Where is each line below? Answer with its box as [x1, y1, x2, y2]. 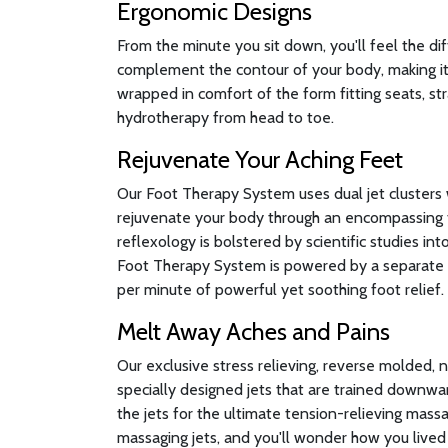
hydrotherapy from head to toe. [117, 108, 334, 127]
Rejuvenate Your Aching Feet [117, 145, 403, 174]
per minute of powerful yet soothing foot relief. [117, 280, 444, 299]
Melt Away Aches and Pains [117, 317, 390, 346]
